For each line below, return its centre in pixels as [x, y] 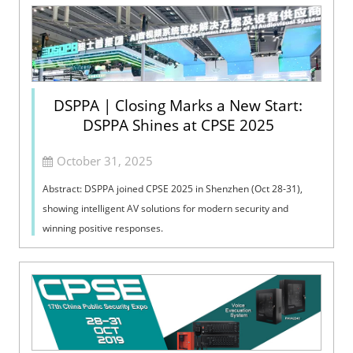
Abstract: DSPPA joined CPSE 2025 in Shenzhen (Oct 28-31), [173, 189]
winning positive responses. [103, 229]
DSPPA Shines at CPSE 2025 [178, 126]
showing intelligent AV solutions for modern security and [166, 209]
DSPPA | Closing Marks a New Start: [178, 106]
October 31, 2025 [105, 161]
